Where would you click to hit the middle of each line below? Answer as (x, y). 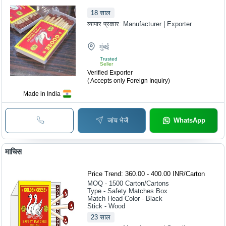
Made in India (42, 94)
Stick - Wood (106, 206)
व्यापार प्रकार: (105, 24)
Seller (107, 64)
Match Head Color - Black (125, 198)
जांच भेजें (118, 121)
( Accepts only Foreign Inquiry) (129, 81)
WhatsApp (189, 121)
